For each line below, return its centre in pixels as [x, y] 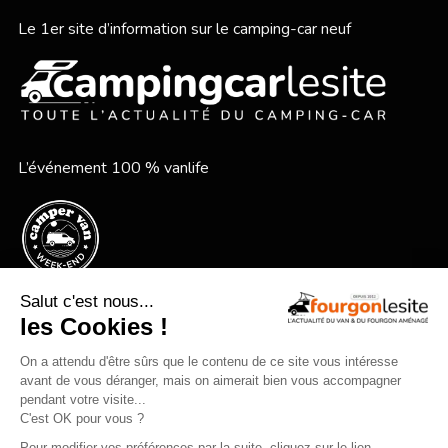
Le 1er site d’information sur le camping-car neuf [184, 28]
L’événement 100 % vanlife [113, 168]
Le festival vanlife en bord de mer [133, 323]
